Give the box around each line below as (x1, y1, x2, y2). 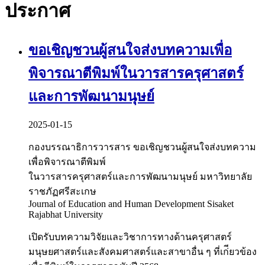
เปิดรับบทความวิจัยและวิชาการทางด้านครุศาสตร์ (28, 231, 232, 242)
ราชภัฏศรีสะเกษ (28, 186, 96, 196)
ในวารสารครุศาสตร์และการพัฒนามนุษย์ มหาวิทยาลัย (28, 171, 252, 182)
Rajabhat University (28, 209, 105, 219)
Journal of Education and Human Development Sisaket (28, 198, 234, 209)
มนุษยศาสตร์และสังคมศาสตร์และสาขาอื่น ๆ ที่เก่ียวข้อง (28, 246, 257, 257)
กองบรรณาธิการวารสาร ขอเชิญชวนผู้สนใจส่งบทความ (28, 141, 256, 152)
